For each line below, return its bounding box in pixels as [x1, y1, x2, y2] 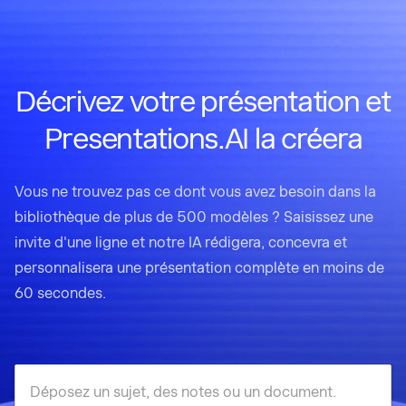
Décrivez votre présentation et [15, 84, 391, 119]
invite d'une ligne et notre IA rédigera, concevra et [14, 234, 347, 251]
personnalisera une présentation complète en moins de [14, 259, 384, 276]
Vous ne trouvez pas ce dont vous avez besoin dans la [14, 183, 376, 200]
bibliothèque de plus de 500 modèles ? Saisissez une [14, 208, 373, 226]
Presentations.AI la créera [43, 121, 362, 156]
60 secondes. [14, 285, 106, 302]
